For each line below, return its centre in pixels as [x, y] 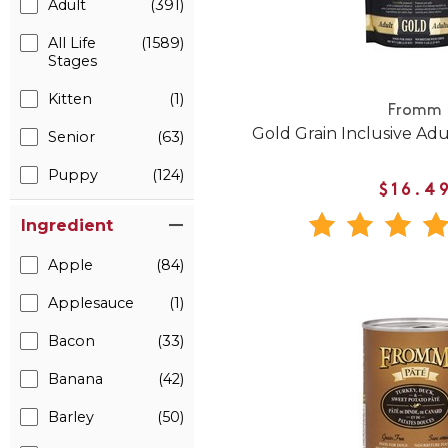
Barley [71, 417]
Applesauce [91, 303]
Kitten [70, 99]
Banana [75, 379]
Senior [71, 137]
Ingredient [67, 225]
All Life [72, 43]
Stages [72, 61]
